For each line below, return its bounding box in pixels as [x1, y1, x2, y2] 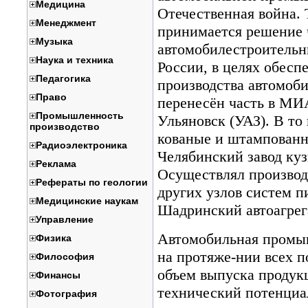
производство [29, 121, 100, 132]
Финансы [35, 269, 80, 280]
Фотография [35, 288, 97, 299]
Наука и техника [35, 54, 113, 65]
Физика [35, 232, 71, 243]
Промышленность [35, 110, 124, 121]
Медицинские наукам [35, 195, 138, 206]
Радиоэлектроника [35, 140, 127, 151]
